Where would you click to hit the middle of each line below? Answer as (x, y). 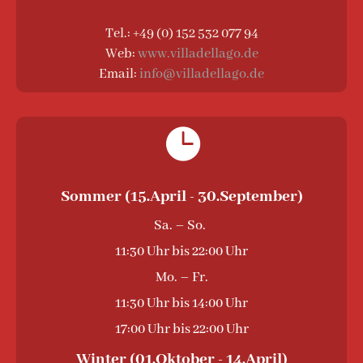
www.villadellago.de (196, 54)
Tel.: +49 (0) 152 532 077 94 (181, 34)
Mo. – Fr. (181, 278)
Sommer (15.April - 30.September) (181, 197)
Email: (118, 75)
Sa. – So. (181, 226)
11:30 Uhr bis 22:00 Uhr (181, 252)
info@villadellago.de (201, 75)
